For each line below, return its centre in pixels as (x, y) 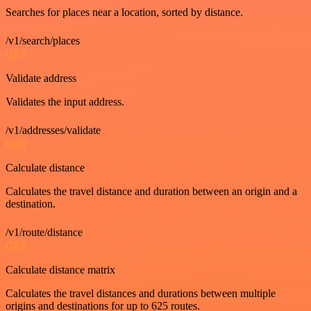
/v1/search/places (43, 41)
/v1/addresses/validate (53, 130)
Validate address (41, 78)
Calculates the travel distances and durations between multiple (141, 293)
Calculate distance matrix (60, 270)
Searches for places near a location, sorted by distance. (124, 12)
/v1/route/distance (44, 232)
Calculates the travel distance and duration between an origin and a (151, 191)
